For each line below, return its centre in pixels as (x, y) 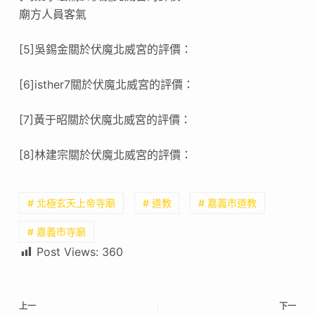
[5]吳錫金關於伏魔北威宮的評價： (105, 49)
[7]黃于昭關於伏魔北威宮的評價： (105, 119)
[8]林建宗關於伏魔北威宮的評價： (105, 154)
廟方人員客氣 (52, 14)
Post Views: (67, 252)
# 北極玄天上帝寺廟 (71, 202)
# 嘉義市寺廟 (56, 232)
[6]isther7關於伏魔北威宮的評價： (106, 84)
